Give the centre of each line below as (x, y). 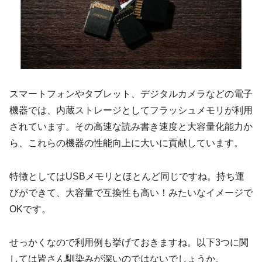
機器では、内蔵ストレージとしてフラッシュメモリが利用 (131, 111)
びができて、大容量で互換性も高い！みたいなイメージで (131, 193)
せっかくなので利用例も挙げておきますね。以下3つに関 (129, 242)
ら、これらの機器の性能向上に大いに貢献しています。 (126, 143)
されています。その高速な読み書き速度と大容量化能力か (131, 127)
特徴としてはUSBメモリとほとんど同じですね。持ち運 (127, 177)
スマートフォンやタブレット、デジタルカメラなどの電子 (131, 94)
